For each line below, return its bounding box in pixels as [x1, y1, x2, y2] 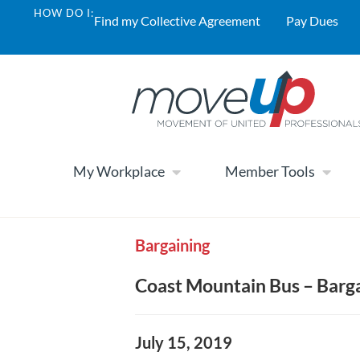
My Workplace [73, 162, 165, 181]
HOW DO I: [34, 6, 94, 19]
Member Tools [225, 162, 315, 181]
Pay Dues [286, 13, 338, 28]
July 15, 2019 [134, 332, 232, 352]
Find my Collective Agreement [94, 13, 260, 28]
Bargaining [134, 235, 210, 255]
